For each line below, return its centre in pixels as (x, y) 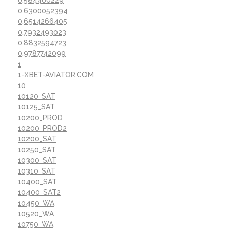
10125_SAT (36, 107)
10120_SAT (37, 96)
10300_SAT (37, 161)
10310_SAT (37, 171)
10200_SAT (37, 139)
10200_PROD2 (42, 129)
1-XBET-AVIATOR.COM (56, 75)
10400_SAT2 (39, 193)
